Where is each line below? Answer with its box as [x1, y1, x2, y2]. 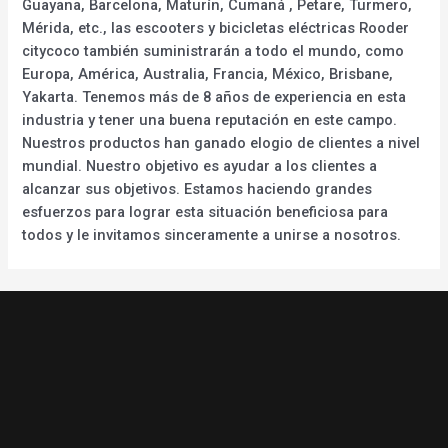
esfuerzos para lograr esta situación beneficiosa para [22, 202, 389, 221]
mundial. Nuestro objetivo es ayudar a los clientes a [22, 156, 378, 175]
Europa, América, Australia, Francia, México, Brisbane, [22, 64, 394, 83]
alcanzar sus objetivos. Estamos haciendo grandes [22, 179, 373, 198]
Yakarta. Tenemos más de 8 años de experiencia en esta [22, 87, 407, 106]
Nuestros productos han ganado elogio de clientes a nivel [22, 133, 421, 152]
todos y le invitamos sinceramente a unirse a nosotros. [22, 225, 402, 244]
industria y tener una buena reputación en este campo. [22, 110, 398, 129]
